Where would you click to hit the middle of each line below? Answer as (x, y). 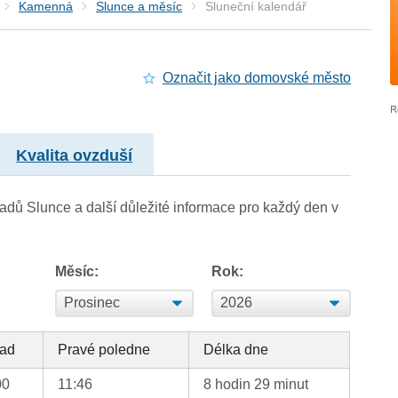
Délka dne (236, 349)
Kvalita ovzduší (75, 155)
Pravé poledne (104, 349)
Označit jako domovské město (256, 78)
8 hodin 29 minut (256, 384)
